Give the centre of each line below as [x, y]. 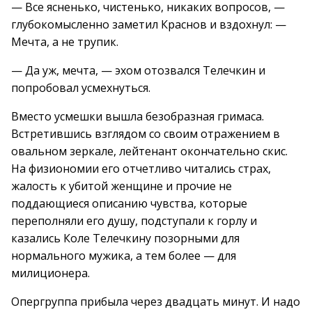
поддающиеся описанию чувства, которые [129, 203]
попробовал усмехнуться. [81, 88]
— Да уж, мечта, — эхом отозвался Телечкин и [138, 70]
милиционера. [50, 273]
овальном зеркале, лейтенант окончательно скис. [149, 151]
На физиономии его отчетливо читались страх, [141, 169]
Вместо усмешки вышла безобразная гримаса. [138, 116]
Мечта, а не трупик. [65, 42]
